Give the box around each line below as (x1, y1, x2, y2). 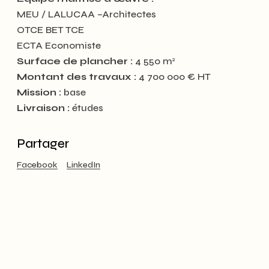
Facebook (17, 160, 58, 170)
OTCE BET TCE (17, 24, 84, 35)
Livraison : (17, 102, 70, 113)
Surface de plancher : (17, 55, 133, 67)
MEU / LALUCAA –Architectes (17, 8, 156, 20)
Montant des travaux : (17, 71, 136, 82)
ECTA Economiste (17, 40, 101, 51)
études (70, 102, 103, 113)
